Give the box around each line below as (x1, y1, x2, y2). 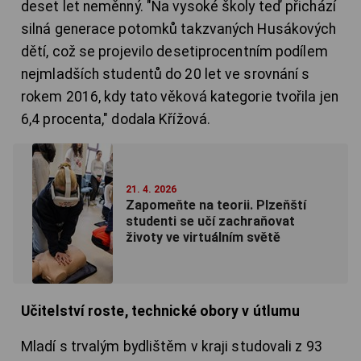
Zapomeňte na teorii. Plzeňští (126, 197, 306, 214)
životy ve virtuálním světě (126, 230, 280, 246)
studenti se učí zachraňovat (126, 214, 295, 230)
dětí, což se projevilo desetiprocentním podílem (21, 44, 328, 60)
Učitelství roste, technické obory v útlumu (21, 303, 301, 320)
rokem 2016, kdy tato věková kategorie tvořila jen (21, 89, 338, 106)
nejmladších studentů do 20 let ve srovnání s (21, 66, 310, 83)
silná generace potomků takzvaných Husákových (21, 21, 337, 38)
